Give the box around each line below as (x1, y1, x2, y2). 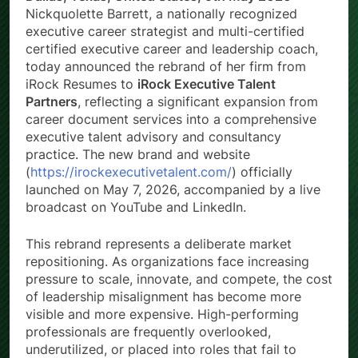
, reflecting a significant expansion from (78, 93, 318, 110)
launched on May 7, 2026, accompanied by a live (26, 181, 320, 198)
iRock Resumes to (26, 76, 137, 93)
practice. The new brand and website (26, 146, 250, 163)
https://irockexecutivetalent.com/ (30, 164, 232, 181)
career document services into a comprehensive (26, 111, 316, 128)
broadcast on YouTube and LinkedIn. (26, 199, 246, 216)
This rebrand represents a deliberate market (26, 236, 292, 253)
